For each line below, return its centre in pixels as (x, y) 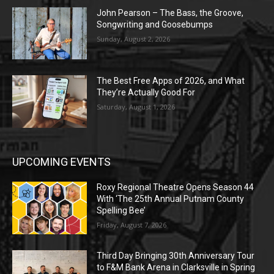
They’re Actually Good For (146, 93)
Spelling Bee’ (121, 210)
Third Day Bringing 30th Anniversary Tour (176, 255)
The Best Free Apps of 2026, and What (171, 81)
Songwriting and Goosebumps (155, 24)
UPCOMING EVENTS (61, 161)
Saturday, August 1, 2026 (136, 107)
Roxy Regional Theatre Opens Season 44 (176, 187)
